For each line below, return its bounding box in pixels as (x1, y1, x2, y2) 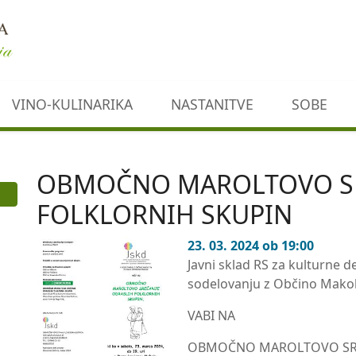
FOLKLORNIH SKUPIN (37, 197, 292, 231)
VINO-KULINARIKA (12, 95, 133, 114)
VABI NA (188, 307, 235, 324)
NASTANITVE (171, 95, 253, 114)
